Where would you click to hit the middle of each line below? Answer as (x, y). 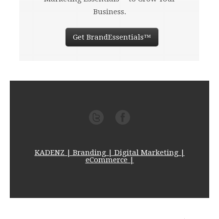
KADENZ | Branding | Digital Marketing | (109, 153)
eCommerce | (109, 160)
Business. (109, 12)
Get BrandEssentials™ (112, 37)
